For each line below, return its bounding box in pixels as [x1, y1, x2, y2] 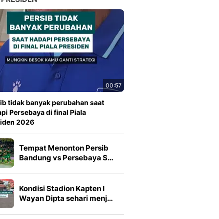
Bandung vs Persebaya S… [19, 153, 113, 162]
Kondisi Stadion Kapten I [19, 184, 105, 193]
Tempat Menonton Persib [19, 143, 109, 153]
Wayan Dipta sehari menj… [19, 194, 113, 203]
